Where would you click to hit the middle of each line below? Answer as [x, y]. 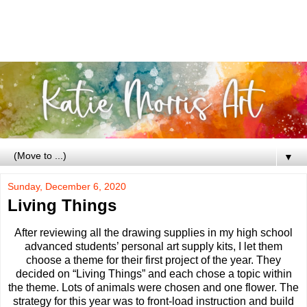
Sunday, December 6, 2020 [67, 187]
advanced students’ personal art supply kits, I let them [153, 246]
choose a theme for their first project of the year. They [153, 260]
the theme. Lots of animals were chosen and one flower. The [153, 287]
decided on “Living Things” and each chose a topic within [153, 274]
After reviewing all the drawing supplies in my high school [153, 233]
